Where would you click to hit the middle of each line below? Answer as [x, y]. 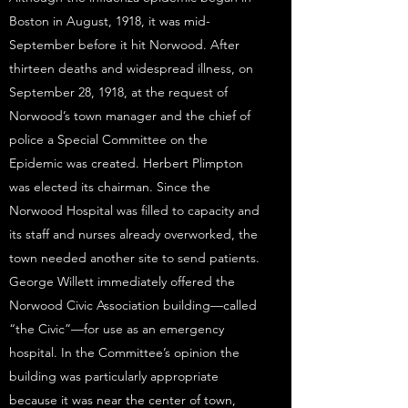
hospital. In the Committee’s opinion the [124, 352]
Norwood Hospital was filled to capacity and [134, 210]
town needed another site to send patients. [134, 258]
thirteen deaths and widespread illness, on [131, 68]
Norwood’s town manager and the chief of [130, 116]
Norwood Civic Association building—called [133, 305]
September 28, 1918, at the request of [118, 92]
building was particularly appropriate [114, 376]
